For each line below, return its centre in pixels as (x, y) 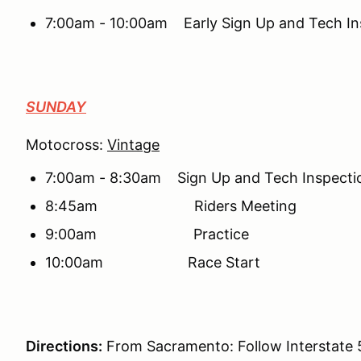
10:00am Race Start (153, 262)
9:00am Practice (147, 234)
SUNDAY (56, 107)
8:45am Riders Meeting (171, 206)
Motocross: (66, 145)
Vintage (133, 145)
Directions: (64, 346)
